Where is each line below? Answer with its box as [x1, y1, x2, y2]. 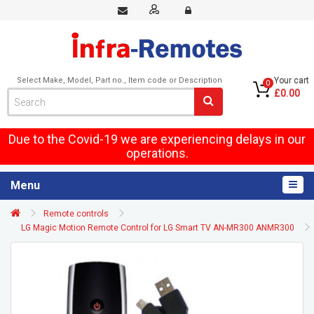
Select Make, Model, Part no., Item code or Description [17, 76, 223, 85]
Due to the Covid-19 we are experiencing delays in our [8, 132, 306, 146]
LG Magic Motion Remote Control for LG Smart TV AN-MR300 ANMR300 [21, 223, 294, 233]
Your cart [273, 76, 309, 86]
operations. [125, 146, 189, 161]
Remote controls [43, 209, 109, 219]
